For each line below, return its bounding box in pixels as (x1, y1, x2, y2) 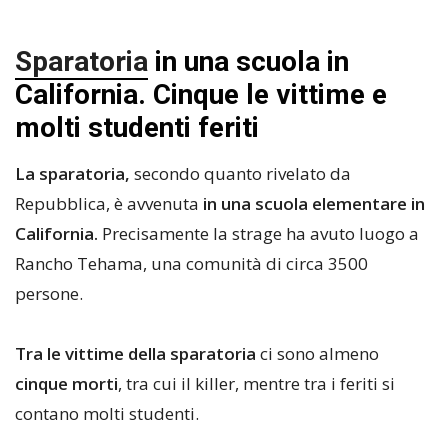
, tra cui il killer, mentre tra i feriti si (118, 372, 395, 395)
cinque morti (15, 372, 118, 395)
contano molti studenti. (15, 402, 199, 425)
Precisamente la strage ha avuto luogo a (98, 222, 419, 245)
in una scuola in (148, 45, 349, 78)
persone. (15, 282, 83, 305)
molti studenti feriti (15, 111, 259, 144)
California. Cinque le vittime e (15, 78, 387, 111)
